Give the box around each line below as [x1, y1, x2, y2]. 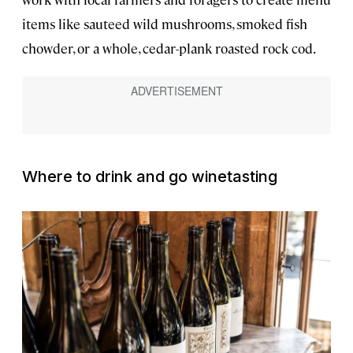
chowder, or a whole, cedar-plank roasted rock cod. [22, 39, 316, 58]
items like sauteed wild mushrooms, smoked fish [22, 15, 307, 33]
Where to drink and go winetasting [22, 167, 277, 187]
